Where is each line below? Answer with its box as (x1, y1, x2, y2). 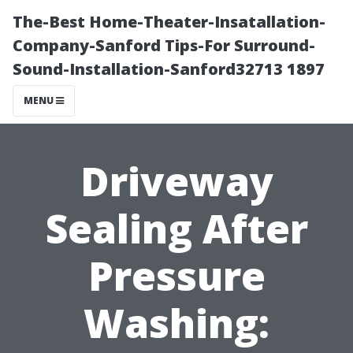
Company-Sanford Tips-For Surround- (13, 35, 315, 56)
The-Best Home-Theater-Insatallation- (13, 11, 325, 32)
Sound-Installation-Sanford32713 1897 (13, 58, 325, 80)
